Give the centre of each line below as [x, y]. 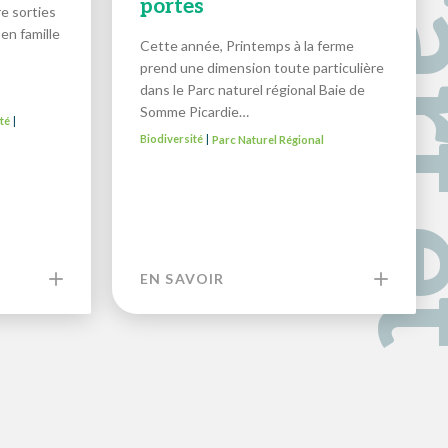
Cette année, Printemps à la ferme [246, 46]
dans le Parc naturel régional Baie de [252, 90]
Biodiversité [171, 139]
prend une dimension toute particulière [261, 68]
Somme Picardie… [194, 112]
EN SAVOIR [182, 279]
